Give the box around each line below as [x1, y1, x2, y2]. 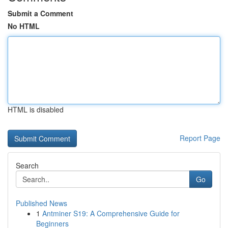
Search [16, 160, 39, 170]
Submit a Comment [8, 8, 73, 18]
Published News [16, 198, 67, 208]
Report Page [180, 133, 220, 143]
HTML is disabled [8, 104, 64, 115]
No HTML [8, 21, 40, 31]
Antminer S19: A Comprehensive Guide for [42, 208, 180, 218]
